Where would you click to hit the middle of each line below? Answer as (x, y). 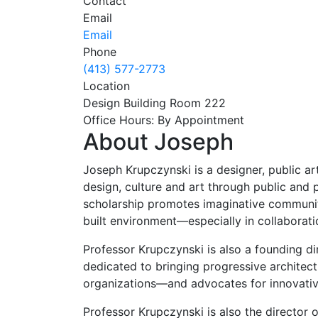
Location (106, 86)
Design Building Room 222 (154, 103)
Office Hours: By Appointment (164, 120)
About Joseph (158, 141)
